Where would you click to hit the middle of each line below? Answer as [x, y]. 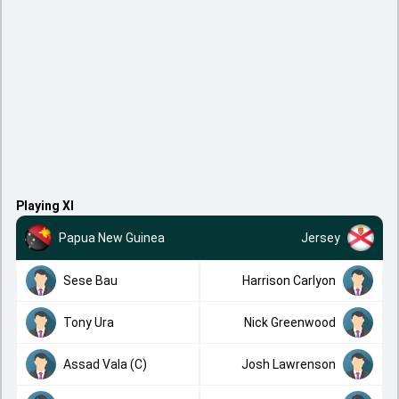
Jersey [321, 237]
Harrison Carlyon [289, 280]
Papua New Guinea [112, 237]
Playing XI [45, 206]
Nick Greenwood [290, 322]
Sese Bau [90, 280]
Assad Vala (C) [105, 364]
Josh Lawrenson [289, 364]
